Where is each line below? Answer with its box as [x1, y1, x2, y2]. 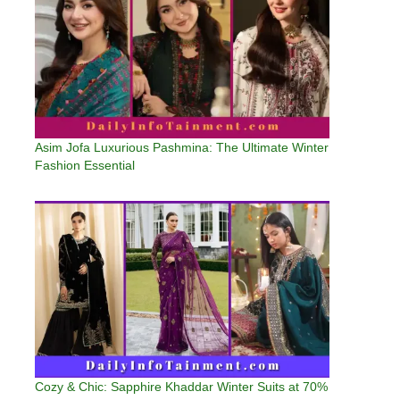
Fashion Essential [35, 158, 135, 172]
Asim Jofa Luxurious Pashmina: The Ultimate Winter [35, 140, 329, 154]
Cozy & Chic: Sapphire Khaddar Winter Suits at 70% [35, 379, 328, 394]
